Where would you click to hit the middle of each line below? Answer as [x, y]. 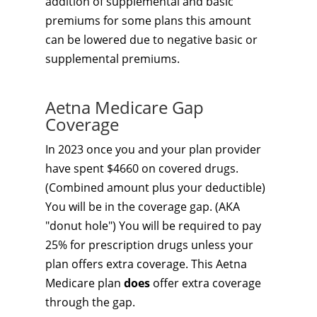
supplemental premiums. [113, 59]
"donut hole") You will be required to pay [153, 226]
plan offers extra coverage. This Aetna [146, 264]
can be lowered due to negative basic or [151, 40]
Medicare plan [85, 283]
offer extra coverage [207, 283]
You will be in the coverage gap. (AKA [143, 207]
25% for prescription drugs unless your [149, 245]
